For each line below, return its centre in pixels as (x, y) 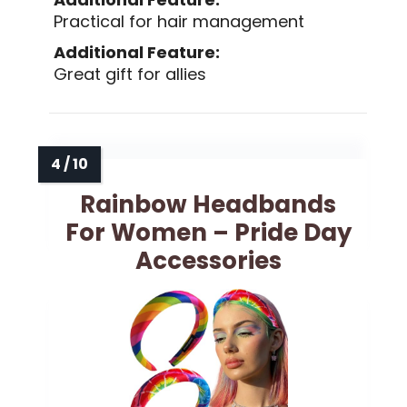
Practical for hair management (179, 22)
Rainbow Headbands (208, 205)
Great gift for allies (130, 74)
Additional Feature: (137, 53)
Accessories (208, 261)
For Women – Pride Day (208, 233)
